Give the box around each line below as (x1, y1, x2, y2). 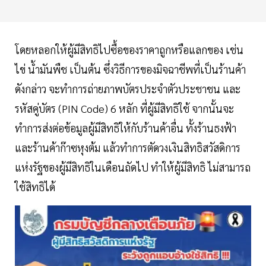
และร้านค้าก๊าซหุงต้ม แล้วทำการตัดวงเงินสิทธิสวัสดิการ (15, 141, 240, 155)
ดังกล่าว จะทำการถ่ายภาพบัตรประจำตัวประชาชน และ (15, 82, 240, 96)
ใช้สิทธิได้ (15, 180, 58, 194)
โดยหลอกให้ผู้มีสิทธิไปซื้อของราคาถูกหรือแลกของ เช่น (15, 43, 243, 57)
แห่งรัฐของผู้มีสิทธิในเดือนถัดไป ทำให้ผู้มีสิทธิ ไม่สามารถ (15, 160, 251, 175)
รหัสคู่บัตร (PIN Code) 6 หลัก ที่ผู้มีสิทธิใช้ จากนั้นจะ (15, 102, 234, 116)
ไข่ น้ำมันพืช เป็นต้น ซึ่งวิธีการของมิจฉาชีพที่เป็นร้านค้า (15, 62, 246, 77)
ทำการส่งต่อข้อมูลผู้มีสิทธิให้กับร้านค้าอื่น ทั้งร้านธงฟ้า (15, 121, 236, 135)
